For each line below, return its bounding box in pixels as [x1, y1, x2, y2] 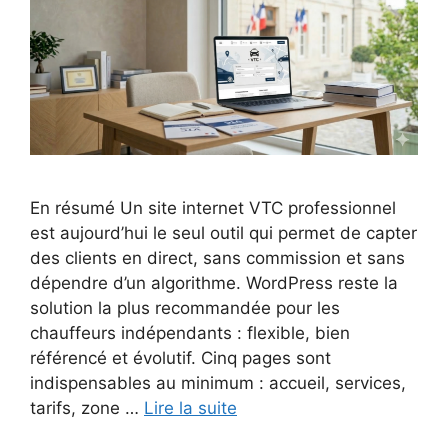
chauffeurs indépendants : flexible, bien [30, 322, 350, 343]
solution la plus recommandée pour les [30, 297, 340, 318]
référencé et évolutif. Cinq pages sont [30, 347, 331, 368]
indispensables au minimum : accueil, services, [30, 372, 406, 393]
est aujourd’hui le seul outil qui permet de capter [30, 222, 417, 243]
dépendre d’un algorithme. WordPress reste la [30, 272, 398, 293]
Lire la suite [144, 397, 237, 418]
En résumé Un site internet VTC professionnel [30, 197, 396, 218]
